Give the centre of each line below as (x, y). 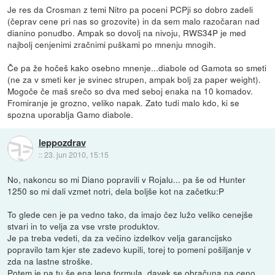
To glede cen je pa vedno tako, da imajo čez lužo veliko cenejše (130, 214)
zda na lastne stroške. (50, 261)
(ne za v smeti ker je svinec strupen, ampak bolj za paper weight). (134, 79)
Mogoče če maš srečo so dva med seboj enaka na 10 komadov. (130, 91)
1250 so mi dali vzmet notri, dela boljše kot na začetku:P (116, 191)
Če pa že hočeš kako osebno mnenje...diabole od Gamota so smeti (137, 68)
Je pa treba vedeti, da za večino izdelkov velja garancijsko (120, 237)
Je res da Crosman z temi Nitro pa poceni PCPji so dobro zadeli (130, 10)
